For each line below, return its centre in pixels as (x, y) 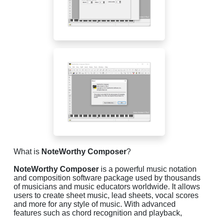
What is (27, 151)
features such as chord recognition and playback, (98, 213)
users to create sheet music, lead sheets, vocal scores (106, 195)
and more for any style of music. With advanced (95, 204)
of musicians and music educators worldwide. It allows (107, 186)
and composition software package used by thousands (107, 178)
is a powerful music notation (148, 169)
